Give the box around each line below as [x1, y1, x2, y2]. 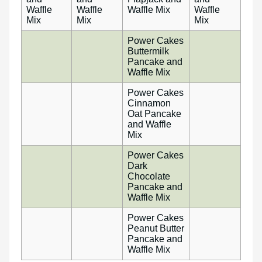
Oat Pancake [127, 109, 181, 119]
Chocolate [127, 171, 170, 182]
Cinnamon [127, 98, 171, 109]
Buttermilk [127, 46, 169, 57]
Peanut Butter [127, 223, 184, 234]
